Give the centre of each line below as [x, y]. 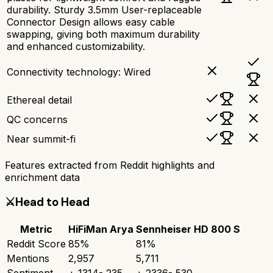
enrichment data [42, 177]
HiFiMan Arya [101, 229]
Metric [36, 229]
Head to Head [52, 202]
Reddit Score [36, 244]
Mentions [28, 259]
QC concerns [37, 119]
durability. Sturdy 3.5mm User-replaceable [104, 9]
